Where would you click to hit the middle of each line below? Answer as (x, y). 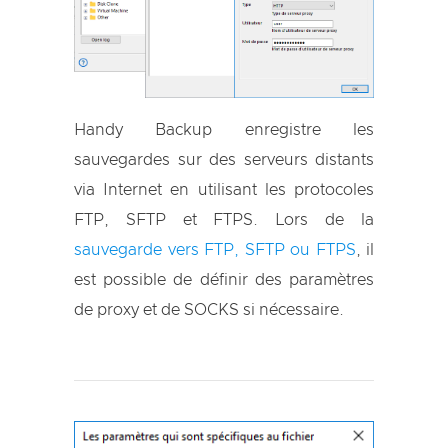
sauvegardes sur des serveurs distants (224, 159)
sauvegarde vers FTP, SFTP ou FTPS (215, 249)
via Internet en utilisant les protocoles (224, 189)
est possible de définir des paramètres (224, 279)
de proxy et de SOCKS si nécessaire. (209, 309)
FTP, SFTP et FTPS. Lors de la (224, 219)
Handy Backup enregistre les (224, 129)
